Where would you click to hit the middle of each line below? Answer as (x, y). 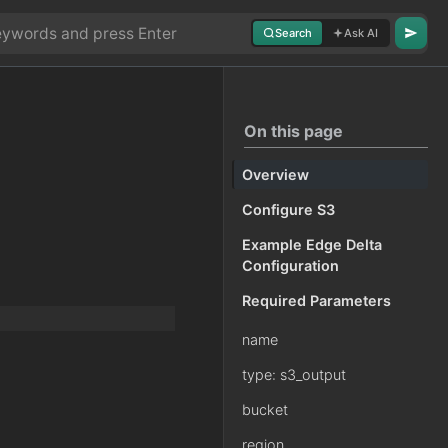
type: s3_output (294, 374)
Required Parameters (316, 300)
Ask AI (361, 33)
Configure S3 (288, 209)
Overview (275, 174)
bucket (265, 409)
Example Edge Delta (312, 244)
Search (293, 33)
